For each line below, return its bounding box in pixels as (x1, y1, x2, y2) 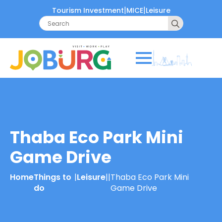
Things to (34, 171, 71, 183)
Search (181, 15, 210, 27)
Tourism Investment (52, 5, 124, 15)
